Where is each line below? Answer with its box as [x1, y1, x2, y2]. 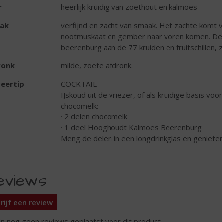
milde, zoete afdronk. [60, 60, 133, 71]
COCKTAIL [60, 79, 97, 89]
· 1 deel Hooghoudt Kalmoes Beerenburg [60, 122, 202, 133]
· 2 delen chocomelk [60, 111, 127, 122]
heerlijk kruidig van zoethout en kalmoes [60, 2, 197, 12]
